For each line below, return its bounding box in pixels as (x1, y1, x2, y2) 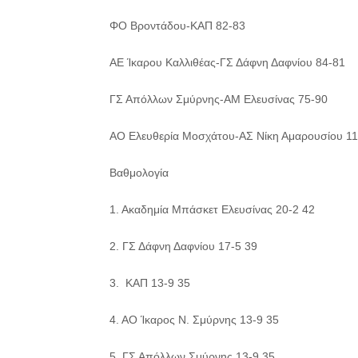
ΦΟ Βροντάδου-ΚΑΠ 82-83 (109, 19, 245, 32)
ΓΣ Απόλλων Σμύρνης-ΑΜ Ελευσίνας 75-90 (109, 93, 328, 105)
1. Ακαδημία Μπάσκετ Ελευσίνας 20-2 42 (109, 203, 315, 216)
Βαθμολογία (109, 166, 169, 179)
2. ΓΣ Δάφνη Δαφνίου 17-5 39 (109, 240, 257, 253)
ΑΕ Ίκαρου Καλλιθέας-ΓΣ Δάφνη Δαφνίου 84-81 (109, 56, 345, 69)
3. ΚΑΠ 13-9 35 (109, 276, 190, 289)
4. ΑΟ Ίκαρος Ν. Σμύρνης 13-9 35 (109, 313, 279, 326)
